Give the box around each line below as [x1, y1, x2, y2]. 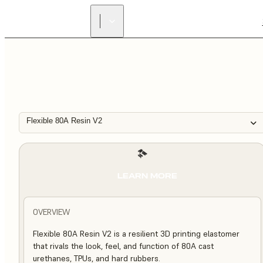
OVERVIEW [33, 207, 70, 217]
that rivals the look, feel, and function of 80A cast [33, 241, 214, 251]
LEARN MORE [117, 171, 177, 180]
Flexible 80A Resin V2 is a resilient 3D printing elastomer [33, 228, 240, 239]
